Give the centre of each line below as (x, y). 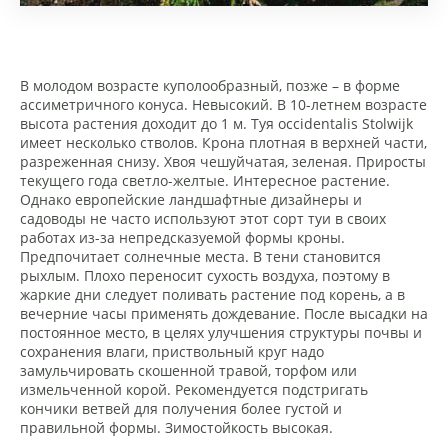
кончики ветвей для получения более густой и (181, 408)
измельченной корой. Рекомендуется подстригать (194, 389)
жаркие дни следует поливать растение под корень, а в (212, 294)
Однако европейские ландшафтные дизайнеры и (191, 199)
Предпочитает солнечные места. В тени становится (200, 256)
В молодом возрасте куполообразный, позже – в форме (210, 85)
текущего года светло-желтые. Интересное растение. (205, 180)
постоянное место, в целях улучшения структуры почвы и (221, 332)
